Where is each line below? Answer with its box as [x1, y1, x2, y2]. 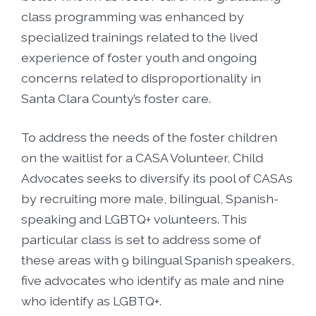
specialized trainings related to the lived [21, 29, 257, 44]
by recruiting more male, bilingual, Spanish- [21, 191, 279, 207]
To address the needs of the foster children [21, 130, 277, 145]
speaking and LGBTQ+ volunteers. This [21, 212, 247, 227]
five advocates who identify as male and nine [21, 273, 284, 288]
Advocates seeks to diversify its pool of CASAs [21, 171, 293, 186]
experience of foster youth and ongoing [21, 49, 257, 65]
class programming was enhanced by [21, 8, 244, 24]
